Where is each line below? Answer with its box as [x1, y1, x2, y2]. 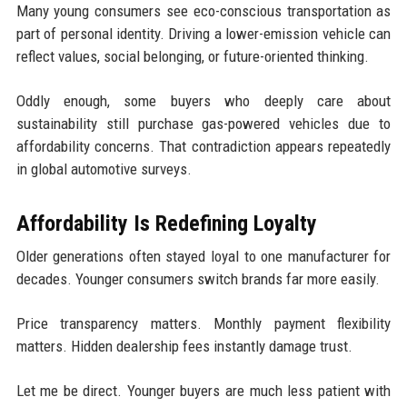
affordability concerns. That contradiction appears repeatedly [15, 136, 392, 155]
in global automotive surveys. [15, 159, 192, 178]
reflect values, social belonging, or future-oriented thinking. [15, 46, 369, 65]
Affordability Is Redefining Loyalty [15, 210, 317, 236]
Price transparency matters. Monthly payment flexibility [15, 313, 392, 333]
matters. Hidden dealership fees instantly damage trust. [15, 336, 352, 355]
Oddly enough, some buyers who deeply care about [15, 91, 392, 110]
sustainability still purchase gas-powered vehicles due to [15, 114, 392, 133]
